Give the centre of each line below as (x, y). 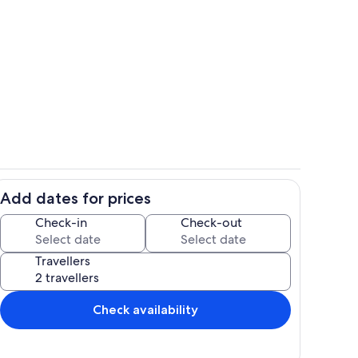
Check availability (145, 309)
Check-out (211, 222)
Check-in (61, 222)
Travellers (63, 261)
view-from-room (220, 70)
